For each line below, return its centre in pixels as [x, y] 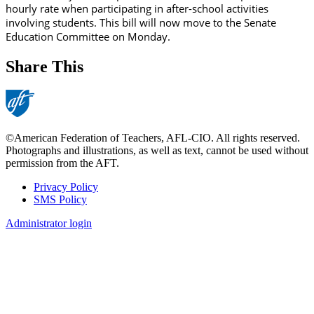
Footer [30, 204]
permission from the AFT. [62, 163]
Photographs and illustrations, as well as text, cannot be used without [157, 151]
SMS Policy [60, 200]
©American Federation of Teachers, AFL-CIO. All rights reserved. [153, 138]
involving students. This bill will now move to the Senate [141, 22]
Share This [45, 66]
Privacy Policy [66, 187]
